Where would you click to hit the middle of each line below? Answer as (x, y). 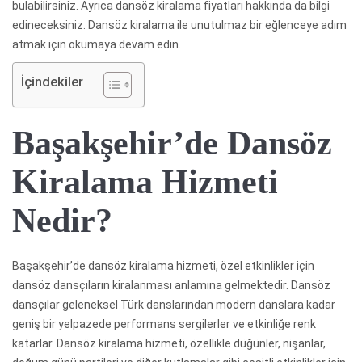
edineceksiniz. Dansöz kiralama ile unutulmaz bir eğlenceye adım (179, 25)
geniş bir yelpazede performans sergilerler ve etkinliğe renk (164, 324)
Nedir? (62, 220)
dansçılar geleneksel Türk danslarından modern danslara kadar (174, 304)
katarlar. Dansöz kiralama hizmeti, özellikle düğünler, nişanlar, (169, 343)
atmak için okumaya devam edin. (97, 44)
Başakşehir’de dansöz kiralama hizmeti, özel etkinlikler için (163, 265)
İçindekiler (52, 81)
